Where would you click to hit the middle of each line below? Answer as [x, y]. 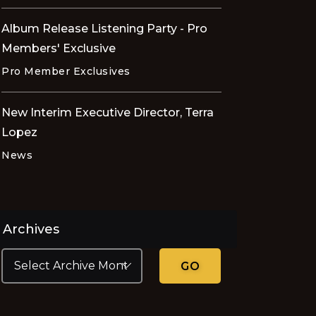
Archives [31, 230]
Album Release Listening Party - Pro [104, 29]
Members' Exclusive [59, 49]
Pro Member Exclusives [66, 72]
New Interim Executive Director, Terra [108, 113]
